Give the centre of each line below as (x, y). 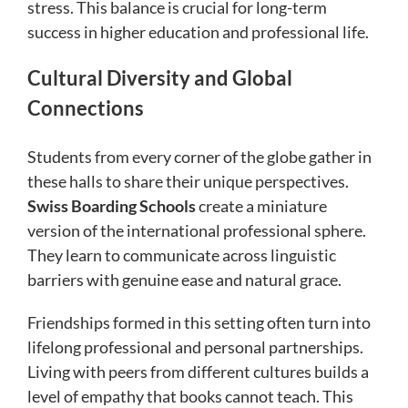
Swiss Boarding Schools (112, 206)
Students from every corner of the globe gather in (199, 157)
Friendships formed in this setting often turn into (199, 323)
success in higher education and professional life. (198, 31)
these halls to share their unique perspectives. (188, 182)
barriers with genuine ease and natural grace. (184, 280)
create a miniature (261, 206)
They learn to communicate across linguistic (182, 255)
